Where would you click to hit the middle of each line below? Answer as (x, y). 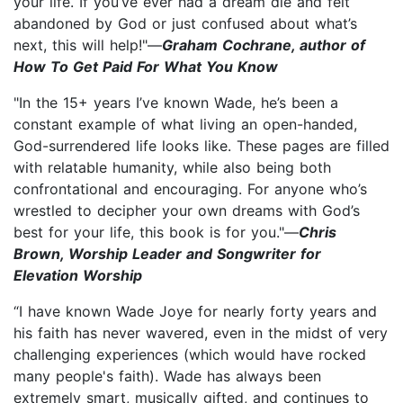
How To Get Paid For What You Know (146, 66)
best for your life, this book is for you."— (156, 232)
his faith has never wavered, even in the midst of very (201, 332)
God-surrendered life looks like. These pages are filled (201, 145)
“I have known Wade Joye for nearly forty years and (195, 311)
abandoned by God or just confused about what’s (185, 23)
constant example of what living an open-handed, (185, 124)
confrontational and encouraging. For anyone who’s (190, 188)
